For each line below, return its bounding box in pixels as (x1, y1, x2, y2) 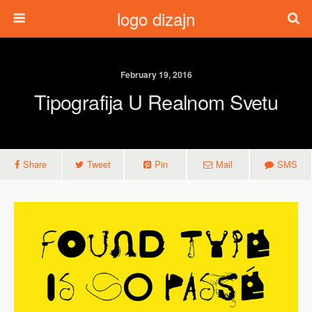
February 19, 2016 (120, 68, 192, 81)
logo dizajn (117, 6, 195, 31)
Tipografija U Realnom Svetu (33, 87, 279, 116)
